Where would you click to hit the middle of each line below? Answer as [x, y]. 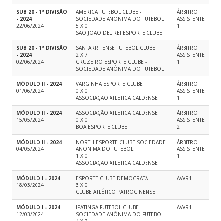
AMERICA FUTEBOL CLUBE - [109, 12]
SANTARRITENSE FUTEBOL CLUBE [116, 48]
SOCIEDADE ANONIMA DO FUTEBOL [120, 19]
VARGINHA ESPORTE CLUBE [109, 84]
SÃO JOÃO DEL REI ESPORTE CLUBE [119, 33]
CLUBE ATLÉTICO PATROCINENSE [116, 192]
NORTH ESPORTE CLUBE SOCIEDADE [121, 142]
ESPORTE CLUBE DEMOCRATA [112, 178]
